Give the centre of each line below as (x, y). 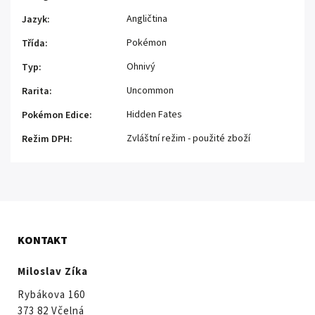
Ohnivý (141, 66)
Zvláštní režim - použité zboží (188, 138)
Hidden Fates (154, 114)
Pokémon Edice (56, 115)
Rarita (36, 91)
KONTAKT (43, 240)
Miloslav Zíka (53, 271)
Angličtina (147, 19)
